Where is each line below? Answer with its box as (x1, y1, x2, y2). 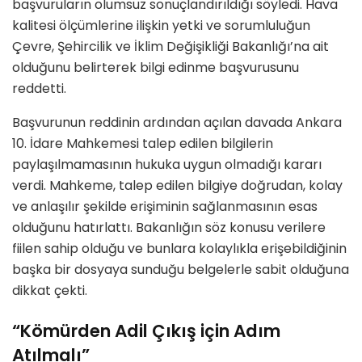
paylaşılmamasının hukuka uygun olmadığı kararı (12, 155, 322, 175)
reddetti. (12, 79, 66, 99)
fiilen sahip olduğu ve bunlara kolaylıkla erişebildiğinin (12, 239, 347, 259)
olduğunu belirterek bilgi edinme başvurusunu (12, 58, 299, 78)
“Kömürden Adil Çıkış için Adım (12, 318, 280, 343)
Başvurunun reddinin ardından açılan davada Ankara (12, 113, 342, 133)
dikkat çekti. (12, 281, 87, 301)
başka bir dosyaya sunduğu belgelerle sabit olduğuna (12, 260, 349, 280)
